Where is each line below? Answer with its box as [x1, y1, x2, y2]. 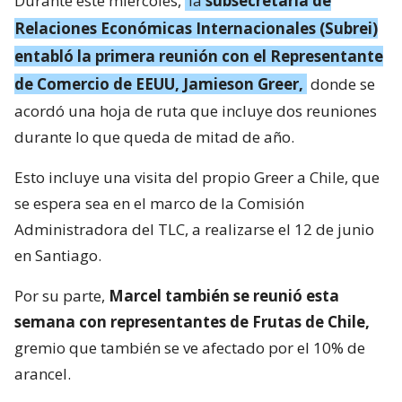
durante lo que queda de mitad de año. [14, 126, 294, 147]
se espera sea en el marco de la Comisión [14, 192, 304, 214]
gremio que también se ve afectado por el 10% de [14, 336, 365, 358]
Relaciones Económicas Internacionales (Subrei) [14, 17, 378, 39]
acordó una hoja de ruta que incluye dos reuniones [14, 100, 377, 121]
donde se [307, 73, 375, 94]
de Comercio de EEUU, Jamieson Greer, [14, 73, 303, 94]
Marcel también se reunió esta [109, 284, 339, 306]
